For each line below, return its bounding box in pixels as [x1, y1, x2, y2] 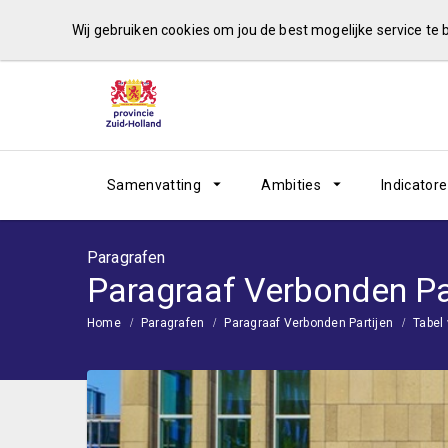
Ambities [261, 177, 321, 193]
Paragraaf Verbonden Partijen [224, 316, 394, 330]
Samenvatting [107, 177, 202, 193]
